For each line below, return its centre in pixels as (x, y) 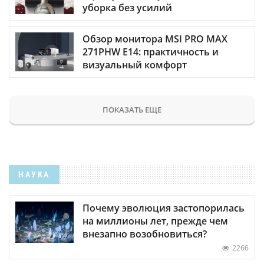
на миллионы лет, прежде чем (155, 221)
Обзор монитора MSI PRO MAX (155, 39)
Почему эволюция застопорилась (164, 208)
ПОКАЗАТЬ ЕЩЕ (132, 109)
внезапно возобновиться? (145, 234)
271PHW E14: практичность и (151, 52)
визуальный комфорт (135, 65)
